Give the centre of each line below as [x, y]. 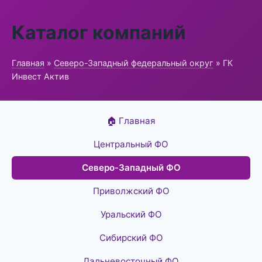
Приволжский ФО [131, 191]
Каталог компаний [99, 32]
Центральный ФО [131, 144]
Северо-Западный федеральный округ [134, 63]
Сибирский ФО [131, 238]
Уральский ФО [131, 214]
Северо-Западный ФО [131, 168]
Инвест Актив [40, 76]
